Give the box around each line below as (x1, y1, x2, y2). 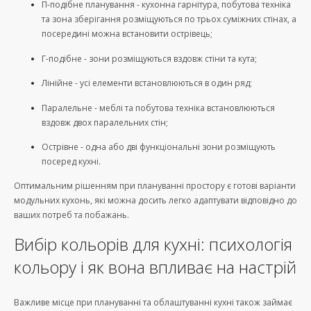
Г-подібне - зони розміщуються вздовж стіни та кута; (42, 52, 259, 65)
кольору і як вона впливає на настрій (14, 255, 296, 278)
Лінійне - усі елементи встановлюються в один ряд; (42, 77, 252, 90)
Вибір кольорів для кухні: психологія (14, 232, 292, 255)
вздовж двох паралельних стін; (42, 116, 168, 128)
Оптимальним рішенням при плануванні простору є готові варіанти (14, 180, 296, 192)
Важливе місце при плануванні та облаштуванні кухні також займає (14, 296, 292, 308)
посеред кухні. (42, 155, 101, 168)
